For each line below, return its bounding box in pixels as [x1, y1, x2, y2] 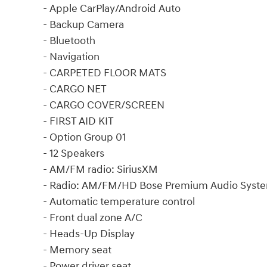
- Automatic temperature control [43, 194, 195, 209]
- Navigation [43, 49, 100, 64]
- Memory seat [43, 243, 111, 257]
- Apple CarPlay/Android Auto [43, 1, 181, 15]
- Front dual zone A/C [43, 210, 142, 225]
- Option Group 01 [43, 130, 126, 144]
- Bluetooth [43, 33, 95, 48]
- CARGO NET [43, 82, 107, 96]
